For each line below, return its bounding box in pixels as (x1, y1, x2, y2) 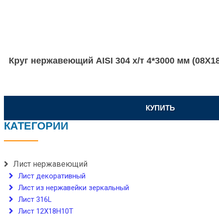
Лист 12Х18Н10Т (18, 207, 73, 216)
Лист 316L (18, 195, 52, 204)
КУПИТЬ (146, 104, 175, 112)
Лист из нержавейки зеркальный (18, 183, 129, 192)
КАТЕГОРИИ (4, 120, 68, 132)
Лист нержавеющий (13, 159, 88, 169)
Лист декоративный (18, 172, 86, 180)
